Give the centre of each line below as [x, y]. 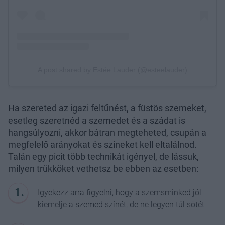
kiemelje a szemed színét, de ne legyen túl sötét [121, 204]
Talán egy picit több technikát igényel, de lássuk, [103, 156]
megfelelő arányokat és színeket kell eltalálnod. [102, 144]
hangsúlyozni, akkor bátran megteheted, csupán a [107, 132]
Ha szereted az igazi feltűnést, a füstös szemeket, [107, 108]
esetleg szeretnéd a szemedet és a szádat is [97, 120]
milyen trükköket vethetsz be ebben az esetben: [103, 168]
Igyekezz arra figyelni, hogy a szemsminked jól [120, 192]
